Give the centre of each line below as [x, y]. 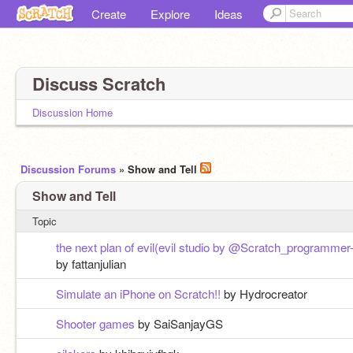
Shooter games [95, 323]
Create [109, 14]
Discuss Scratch [99, 84]
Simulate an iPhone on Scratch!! [138, 294]
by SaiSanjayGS [180, 323]
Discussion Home [72, 112]
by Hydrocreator [265, 294]
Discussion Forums [68, 169]
